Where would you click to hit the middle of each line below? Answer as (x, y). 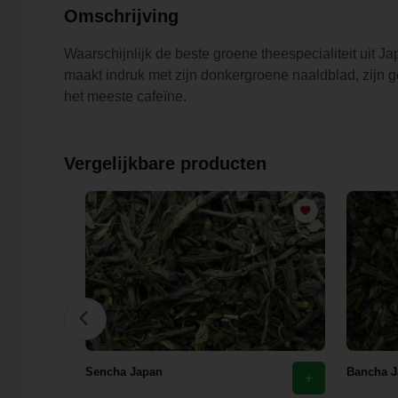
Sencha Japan (124, 371)
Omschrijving (121, 16)
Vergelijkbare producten (165, 163)
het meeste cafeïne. (125, 96)
